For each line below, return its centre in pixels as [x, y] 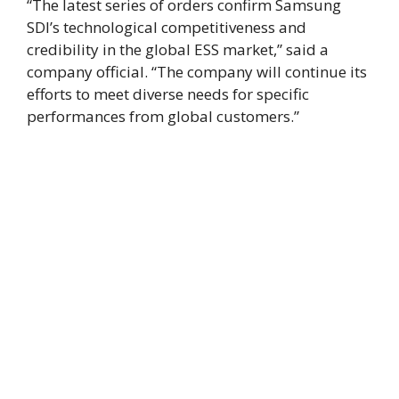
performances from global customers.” [163, 116]
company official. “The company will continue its [197, 71]
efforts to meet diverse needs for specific [168, 94]
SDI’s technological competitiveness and [167, 27]
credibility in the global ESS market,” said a [178, 49]
